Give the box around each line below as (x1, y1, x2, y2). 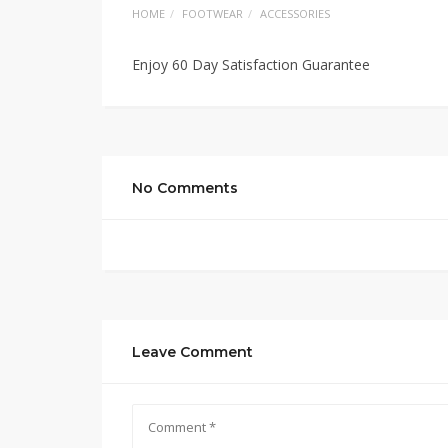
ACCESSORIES (260, 6, 330, 21)
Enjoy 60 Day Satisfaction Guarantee (132, 55, 370, 74)
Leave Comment (132, 343, 253, 361)
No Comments (132, 179, 238, 197)
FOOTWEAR (182, 6, 243, 21)
